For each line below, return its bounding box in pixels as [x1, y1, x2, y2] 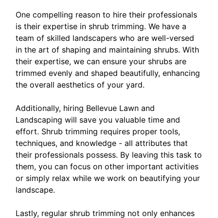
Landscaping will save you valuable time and [16, 115, 180, 125]
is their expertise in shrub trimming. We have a [16, 21, 186, 32]
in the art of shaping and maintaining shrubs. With [16, 45, 199, 55]
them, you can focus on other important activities [16, 162, 199, 172]
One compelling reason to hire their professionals [16, 10, 197, 20]
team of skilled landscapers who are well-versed [16, 33, 194, 43]
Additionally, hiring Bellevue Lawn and [16, 103, 155, 113]
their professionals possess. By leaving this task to [16, 150, 202, 160]
